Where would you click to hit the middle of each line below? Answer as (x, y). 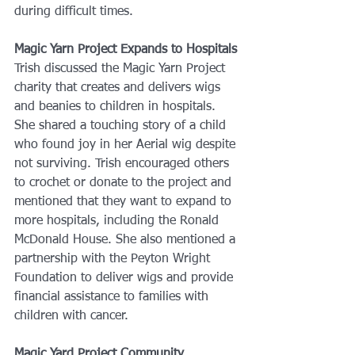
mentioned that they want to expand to (125, 202)
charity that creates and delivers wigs (119, 88)
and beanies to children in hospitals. (117, 107)
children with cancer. (71, 317)
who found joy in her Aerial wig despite (127, 145)
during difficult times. (74, 12)
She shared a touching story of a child (122, 126)
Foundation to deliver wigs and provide (126, 279)
